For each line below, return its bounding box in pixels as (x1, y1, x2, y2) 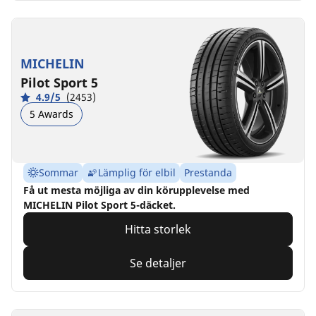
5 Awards (30, 107, 73, 121)
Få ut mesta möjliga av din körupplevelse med (23, 183, 250, 197)
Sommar (39, 165, 78, 179)
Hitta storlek (125, 221, 191, 237)
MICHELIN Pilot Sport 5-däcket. (23, 197, 176, 212)
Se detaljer (130, 255, 186, 271)
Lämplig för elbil (98, 165, 176, 179)
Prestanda (184, 165, 232, 179)
